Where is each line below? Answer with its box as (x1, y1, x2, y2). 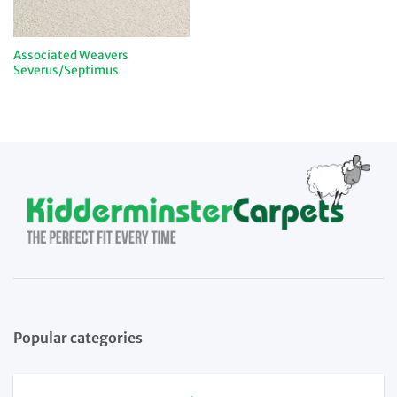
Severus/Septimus (12, 62, 119, 78)
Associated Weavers (12, 47, 128, 63)
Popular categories (13, 328, 143, 346)
